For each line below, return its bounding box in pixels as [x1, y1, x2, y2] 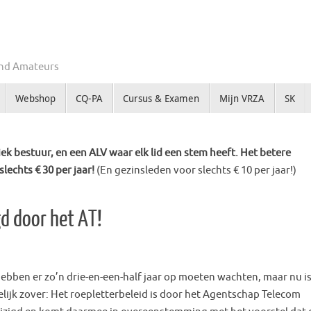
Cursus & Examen [122, 92, 199, 106]
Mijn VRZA [219, 92, 264, 106]
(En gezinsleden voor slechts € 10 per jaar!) [96, 164, 296, 178]
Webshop [15, 92, 56, 106]
